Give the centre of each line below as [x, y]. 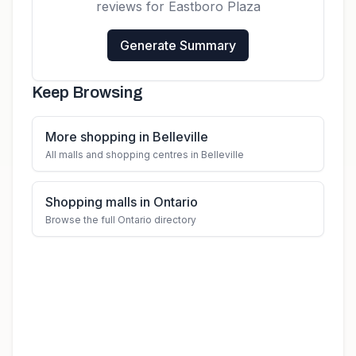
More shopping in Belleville [127, 137]
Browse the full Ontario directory [121, 220]
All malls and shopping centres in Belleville [145, 155]
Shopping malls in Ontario [122, 202]
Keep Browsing [87, 92]
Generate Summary [178, 45]
